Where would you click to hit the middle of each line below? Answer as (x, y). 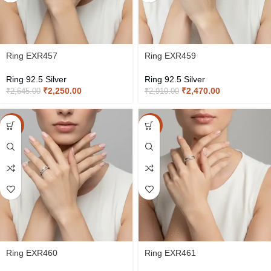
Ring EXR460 (32, 253)
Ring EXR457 (32, 56)
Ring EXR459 (170, 56)
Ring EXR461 (170, 253)
